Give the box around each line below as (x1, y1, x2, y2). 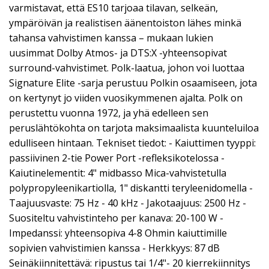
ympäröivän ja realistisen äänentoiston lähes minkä (9, 16, 241, 30)
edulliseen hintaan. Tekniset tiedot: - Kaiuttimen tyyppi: (9, 136, 256, 150)
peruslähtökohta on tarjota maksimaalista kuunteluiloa (9, 121, 259, 135)
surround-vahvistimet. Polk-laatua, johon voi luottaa (9, 61, 244, 75)
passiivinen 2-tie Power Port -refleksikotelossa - (9, 151, 225, 165)
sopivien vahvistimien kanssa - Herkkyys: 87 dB (9, 241, 220, 255)
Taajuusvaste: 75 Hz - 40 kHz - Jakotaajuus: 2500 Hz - (9, 196, 246, 210)
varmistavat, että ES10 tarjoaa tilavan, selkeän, (9, 1, 218, 15)
